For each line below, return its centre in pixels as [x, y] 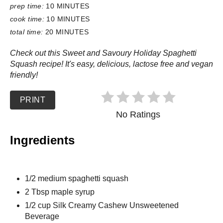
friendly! [24, 75]
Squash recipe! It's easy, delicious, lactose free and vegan [111, 64]
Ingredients [42, 140]
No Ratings [138, 114]
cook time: [27, 19]
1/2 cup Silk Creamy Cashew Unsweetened [102, 205]
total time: [27, 32]
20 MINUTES [67, 32]
